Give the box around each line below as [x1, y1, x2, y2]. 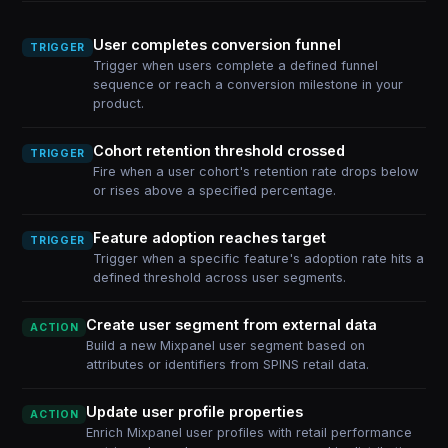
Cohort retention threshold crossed [92, 142, 345, 159]
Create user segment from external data [86, 316, 378, 333]
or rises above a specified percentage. [92, 183, 336, 198]
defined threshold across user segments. [92, 270, 346, 285]
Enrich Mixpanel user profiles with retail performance [86, 425, 413, 440]
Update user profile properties [86, 403, 304, 420]
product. [92, 96, 144, 111]
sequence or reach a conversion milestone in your [92, 77, 403, 92]
